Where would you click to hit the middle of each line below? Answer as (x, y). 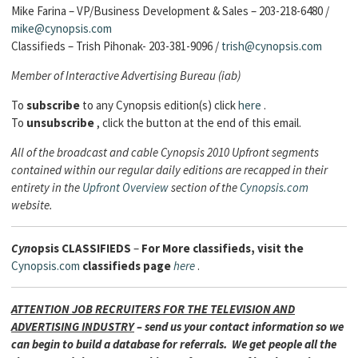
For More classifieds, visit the (223, 248)
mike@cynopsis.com (62, 28)
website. (32, 205)
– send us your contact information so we (239, 326)
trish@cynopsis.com (272, 46)
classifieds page (127, 266)
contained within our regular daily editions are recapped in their (169, 170)
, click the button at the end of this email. (198, 123)
